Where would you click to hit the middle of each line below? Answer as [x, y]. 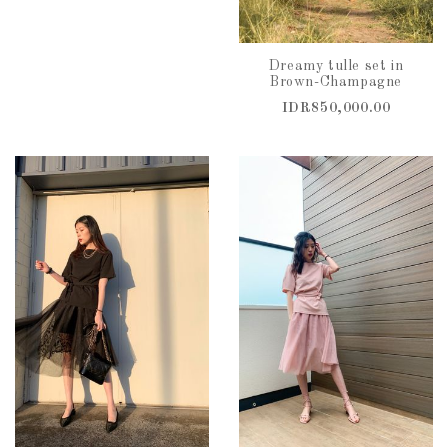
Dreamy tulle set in [336, 66]
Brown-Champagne [336, 82]
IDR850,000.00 [336, 108]
